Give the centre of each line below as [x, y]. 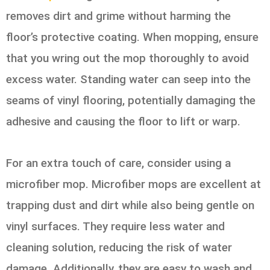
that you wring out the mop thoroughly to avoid [127, 58]
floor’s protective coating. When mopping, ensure [132, 37]
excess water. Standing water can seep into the [128, 80]
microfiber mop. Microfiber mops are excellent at [133, 184]
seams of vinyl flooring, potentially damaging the [131, 101]
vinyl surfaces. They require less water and [115, 226]
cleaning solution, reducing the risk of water [119, 247]
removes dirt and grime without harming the [118, 16]
